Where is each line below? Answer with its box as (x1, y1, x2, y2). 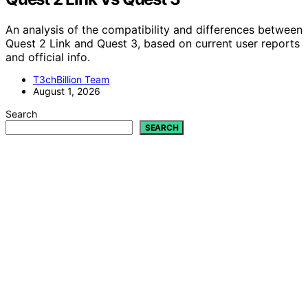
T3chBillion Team (33, 74, 109, 86)
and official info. (5, 50, 90, 65)
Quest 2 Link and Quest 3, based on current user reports (5, 36, 300, 51)
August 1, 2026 (33, 85, 100, 98)
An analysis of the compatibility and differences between (5, 23, 302, 37)
